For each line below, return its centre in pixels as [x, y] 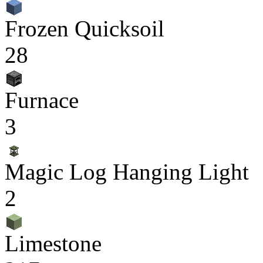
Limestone [53, 243]
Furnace [42, 100]
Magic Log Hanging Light [127, 172]
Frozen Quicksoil [85, 28]
